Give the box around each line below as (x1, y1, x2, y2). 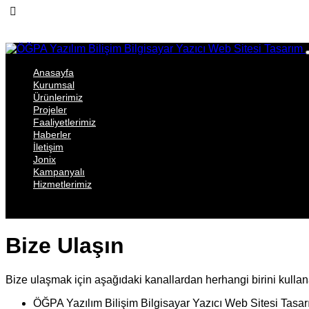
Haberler (33, 129, 71, 140)
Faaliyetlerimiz (33, 117, 96, 128)
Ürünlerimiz (33, 92, 83, 103)
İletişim (33, 141, 63, 152)
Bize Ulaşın (6, 233, 124, 259)
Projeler (33, 104, 67, 115)
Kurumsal (33, 79, 74, 90)
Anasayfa (33, 67, 74, 78)
